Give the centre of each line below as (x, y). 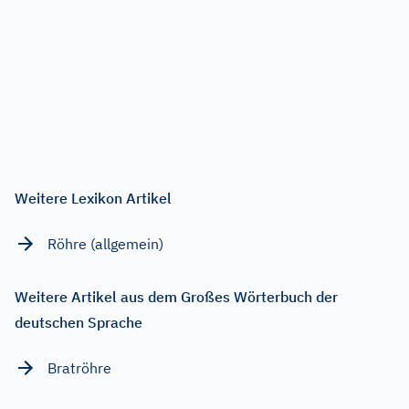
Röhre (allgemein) (105, 243)
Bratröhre (79, 367)
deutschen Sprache (79, 322)
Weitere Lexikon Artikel (93, 198)
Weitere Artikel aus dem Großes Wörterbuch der (176, 296)
